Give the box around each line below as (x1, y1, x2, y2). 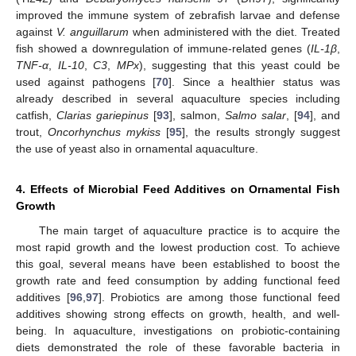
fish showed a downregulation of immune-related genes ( (16, 41, 311, 55)
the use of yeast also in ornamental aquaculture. (16, 141, 258, 155)
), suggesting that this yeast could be (138, 58, 341, 72)
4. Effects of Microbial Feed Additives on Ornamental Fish (16, 182, 340, 195)
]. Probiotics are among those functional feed (98, 290, 341, 304)
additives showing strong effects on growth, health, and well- (16, 307, 340, 320)
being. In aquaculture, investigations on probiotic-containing (16, 323, 340, 337)
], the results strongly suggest (182, 125, 341, 138)
